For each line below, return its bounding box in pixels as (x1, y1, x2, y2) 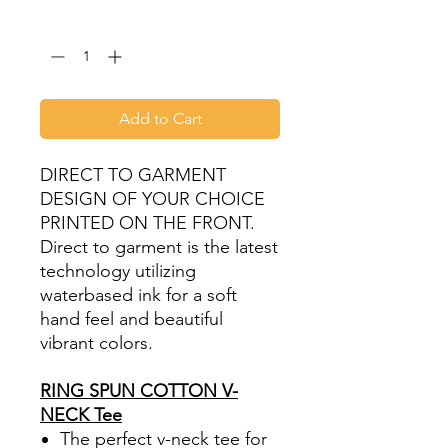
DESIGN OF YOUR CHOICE (40, 188, 265, 210)
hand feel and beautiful (40, 308, 223, 330)
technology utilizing (40, 260, 196, 282)
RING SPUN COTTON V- (40, 380, 238, 402)
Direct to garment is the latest (40, 236, 278, 258)
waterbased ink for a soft (40, 284, 237, 306)
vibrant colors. (40, 332, 163, 354)
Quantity (40, 11, 94, 29)
